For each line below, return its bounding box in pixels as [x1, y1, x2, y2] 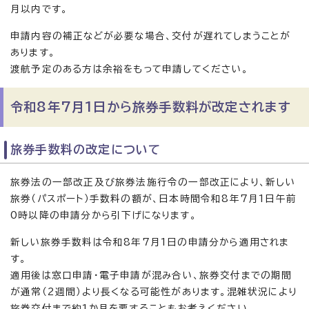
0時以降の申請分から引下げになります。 [10, 210, 197, 220]
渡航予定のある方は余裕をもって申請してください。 [10, 64, 248, 74]
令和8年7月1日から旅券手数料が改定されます [10, 101, 292, 113]
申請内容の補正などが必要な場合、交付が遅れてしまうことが [10, 31, 291, 41]
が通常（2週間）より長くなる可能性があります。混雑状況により [10, 287, 298, 297]
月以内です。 [10, 4, 68, 14]
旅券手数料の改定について [10, 143, 161, 155]
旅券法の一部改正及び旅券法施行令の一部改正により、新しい [10, 177, 296, 187]
